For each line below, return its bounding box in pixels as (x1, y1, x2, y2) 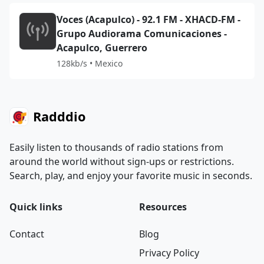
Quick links (9, 200, 62, 213)
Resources (139, 200, 187, 213)
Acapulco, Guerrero (57, 41, 147, 54)
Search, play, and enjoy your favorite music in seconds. (9, 169, 252, 182)
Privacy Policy (139, 246, 199, 259)
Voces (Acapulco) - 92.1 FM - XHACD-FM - (57, 13, 240, 26)
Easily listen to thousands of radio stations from (9, 141, 223, 154)
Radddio (33, 108, 85, 125)
